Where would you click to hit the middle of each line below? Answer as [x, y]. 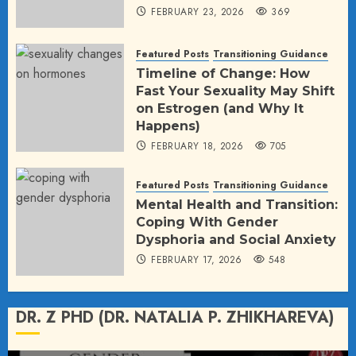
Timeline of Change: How [223, 73]
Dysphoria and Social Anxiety [236, 240]
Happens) [168, 126]
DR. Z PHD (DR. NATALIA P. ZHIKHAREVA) [175, 317]
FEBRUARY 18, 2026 [197, 146]
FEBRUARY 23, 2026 [198, 12]
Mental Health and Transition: [237, 205]
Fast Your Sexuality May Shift [235, 91]
